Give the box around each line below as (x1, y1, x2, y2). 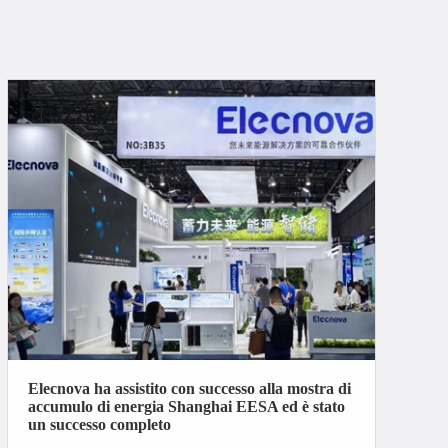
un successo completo (27, 415, 171, 433)
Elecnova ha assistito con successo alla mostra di (27, 379, 351, 397)
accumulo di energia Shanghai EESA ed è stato (27, 397, 345, 415)
